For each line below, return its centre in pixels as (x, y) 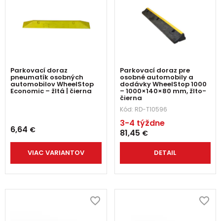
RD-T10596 (151, 110)
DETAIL (165, 153)
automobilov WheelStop (52, 84)
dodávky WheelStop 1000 (163, 84)
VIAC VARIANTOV (56, 153)
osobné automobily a (156, 77)
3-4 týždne (142, 123)
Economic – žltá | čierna (51, 91)
